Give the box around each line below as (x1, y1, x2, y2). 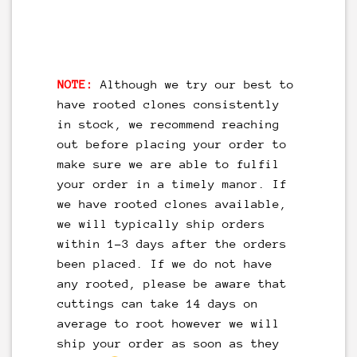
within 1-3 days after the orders (57, 237, 287, 251)
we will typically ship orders (57, 217, 265, 231)
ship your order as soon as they (57, 336, 280, 351)
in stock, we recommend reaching (57, 117, 280, 131)
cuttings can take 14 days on (57, 296, 258, 311)
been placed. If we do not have (57, 257, 273, 271)
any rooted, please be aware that (57, 277, 287, 291)
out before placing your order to (57, 137, 287, 151)
